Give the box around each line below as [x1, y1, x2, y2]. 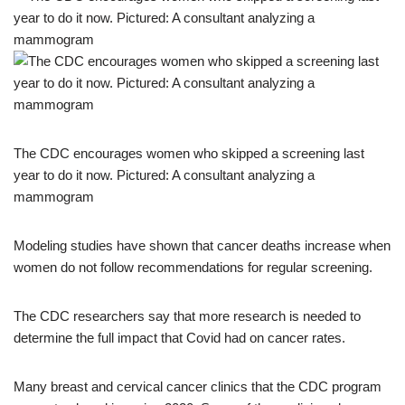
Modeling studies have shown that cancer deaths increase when [14, 238, 391, 253]
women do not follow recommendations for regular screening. [14, 259, 376, 275]
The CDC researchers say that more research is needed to [14, 308, 361, 324]
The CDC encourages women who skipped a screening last [14, 146, 364, 161]
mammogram [14, 189, 94, 204]
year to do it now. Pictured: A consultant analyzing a [14, 167, 315, 183]
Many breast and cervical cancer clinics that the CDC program [14, 379, 381, 394]
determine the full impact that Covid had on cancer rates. [14, 330, 345, 345]
